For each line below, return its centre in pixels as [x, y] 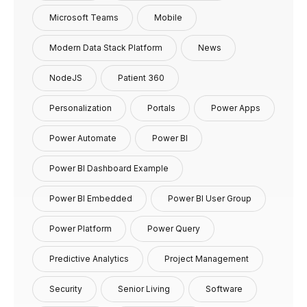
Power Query [174, 228]
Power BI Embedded [91, 198]
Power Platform [81, 228]
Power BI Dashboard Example [109, 168]
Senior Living [144, 288]
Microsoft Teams [84, 17]
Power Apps [236, 108]
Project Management [207, 258]
